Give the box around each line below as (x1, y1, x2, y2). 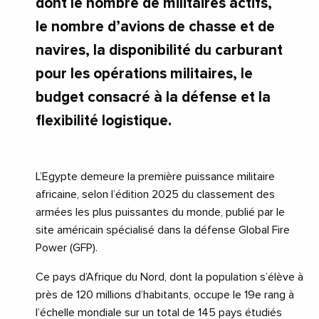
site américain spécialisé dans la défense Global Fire (36, 224, 290, 236)
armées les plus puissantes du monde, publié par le (36, 206, 285, 218)
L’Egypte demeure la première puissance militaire (36, 170, 275, 182)
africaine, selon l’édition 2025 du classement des (36, 188, 275, 200)
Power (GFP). (36, 241, 98, 253)
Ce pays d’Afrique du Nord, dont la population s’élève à (36, 271, 303, 283)
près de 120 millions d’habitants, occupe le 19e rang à (36, 288, 294, 300)
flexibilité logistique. (36, 113, 172, 128)
